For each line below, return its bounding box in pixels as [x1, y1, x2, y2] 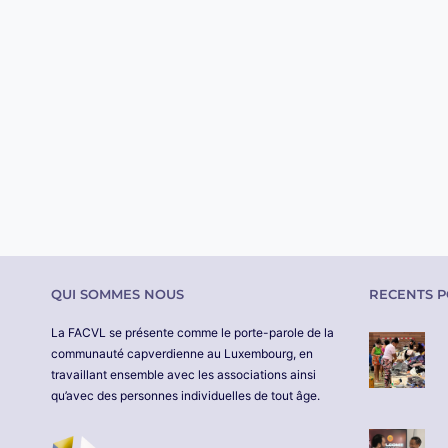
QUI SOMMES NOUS [51, 286, 184, 303]
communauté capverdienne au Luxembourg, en [51, 346, 313, 362]
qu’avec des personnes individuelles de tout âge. [51, 388, 320, 404]
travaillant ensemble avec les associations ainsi [51, 367, 316, 383]
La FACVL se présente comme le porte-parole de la [51, 325, 334, 341]
